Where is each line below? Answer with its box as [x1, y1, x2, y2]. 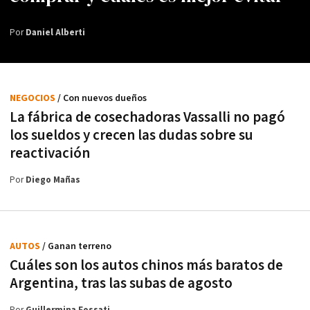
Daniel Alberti [26, 27, 85, 39]
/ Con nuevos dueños [57, 92, 147, 105]
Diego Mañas [26, 174, 80, 187]
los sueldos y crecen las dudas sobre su [10, 126, 253, 145]
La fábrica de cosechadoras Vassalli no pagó [10, 108, 285, 127]
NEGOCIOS [10, 92, 57, 105]
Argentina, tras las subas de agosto [10, 274, 232, 293]
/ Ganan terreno [42, 240, 111, 253]
